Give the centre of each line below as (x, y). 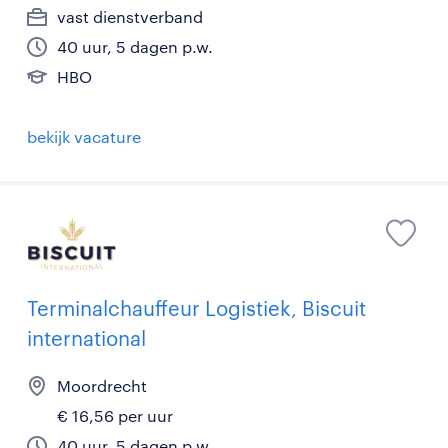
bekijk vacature (84, 136)
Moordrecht (102, 386)
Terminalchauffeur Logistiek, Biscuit (196, 308)
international (86, 338)
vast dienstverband (130, 16)
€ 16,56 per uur (115, 416)
